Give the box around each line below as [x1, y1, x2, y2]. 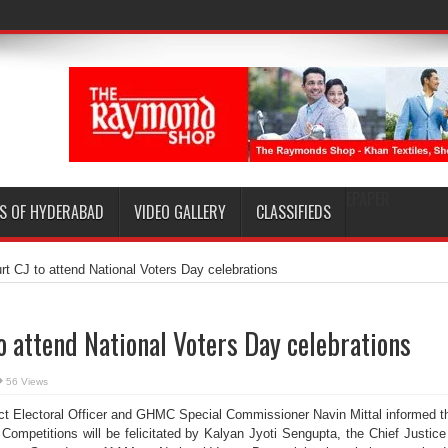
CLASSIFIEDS [256, 200, 331, 224]
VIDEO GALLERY [134, 200, 226, 224]
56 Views [6, 376, 48, 387]
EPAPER [346, 187, 390, 211]
